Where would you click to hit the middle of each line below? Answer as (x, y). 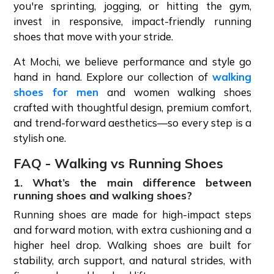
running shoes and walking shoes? (103, 195)
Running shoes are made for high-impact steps (132, 214)
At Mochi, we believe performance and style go (132, 61)
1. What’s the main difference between (132, 182)
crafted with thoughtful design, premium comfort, (132, 107)
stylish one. (40, 138)
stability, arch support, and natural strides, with (132, 260)
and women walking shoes (175, 92)
